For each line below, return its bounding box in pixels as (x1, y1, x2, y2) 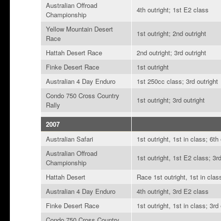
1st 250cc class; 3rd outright (137, 76, 219, 86)
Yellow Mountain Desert (46, 24, 113, 34)
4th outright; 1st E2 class (137, 5, 209, 15)
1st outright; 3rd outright (137, 95, 205, 105)
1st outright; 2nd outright (137, 29, 207, 38)
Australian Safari (46, 134, 94, 144)
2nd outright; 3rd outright (137, 48, 207, 58)
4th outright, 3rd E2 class (137, 186, 209, 196)
